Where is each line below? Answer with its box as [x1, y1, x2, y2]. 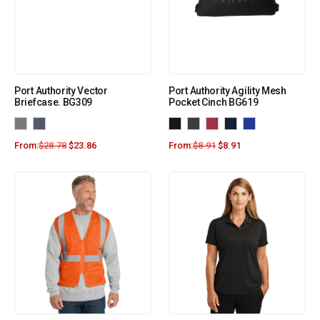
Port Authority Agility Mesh [169, 85, 286, 97]
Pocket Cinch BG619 [169, 96, 259, 109]
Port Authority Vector [14, 85, 108, 97]
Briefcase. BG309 [14, 96, 93, 109]
